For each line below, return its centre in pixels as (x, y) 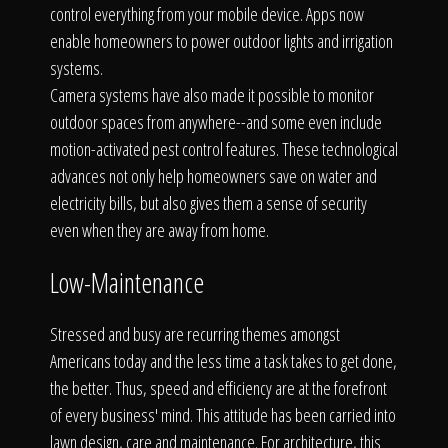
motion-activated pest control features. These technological (224, 149)
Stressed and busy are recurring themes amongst (195, 334)
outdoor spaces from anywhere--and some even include (216, 122)
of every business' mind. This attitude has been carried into (223, 415)
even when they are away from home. (159, 230)
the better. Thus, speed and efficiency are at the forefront (218, 388)
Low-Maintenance (127, 282)
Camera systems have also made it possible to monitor (212, 95)
